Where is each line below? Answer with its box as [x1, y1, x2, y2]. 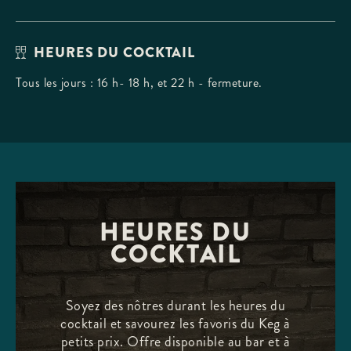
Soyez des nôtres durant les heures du [65, 295, 286, 316]
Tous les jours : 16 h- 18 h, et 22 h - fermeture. [16, 74, 262, 92]
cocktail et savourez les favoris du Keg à [60, 313, 291, 334]
